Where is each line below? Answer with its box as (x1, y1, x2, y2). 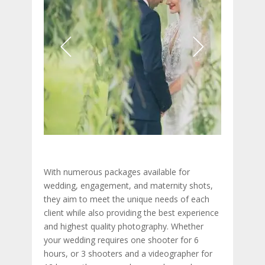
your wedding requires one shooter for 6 (44, 234, 199, 246)
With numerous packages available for (44, 166, 190, 178)
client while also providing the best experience (44, 207, 219, 219)
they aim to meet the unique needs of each (44, 193, 209, 205)
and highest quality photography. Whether (44, 221, 203, 232)
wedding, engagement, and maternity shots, (44, 180, 213, 192)
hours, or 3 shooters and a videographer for (44, 248, 212, 260)
